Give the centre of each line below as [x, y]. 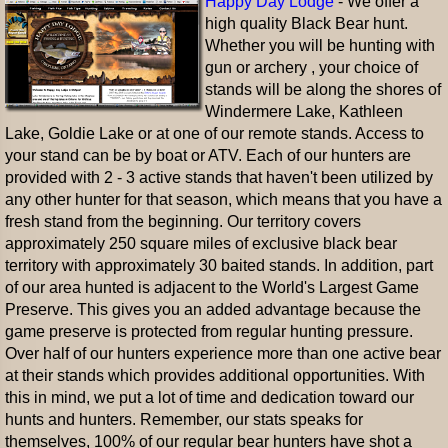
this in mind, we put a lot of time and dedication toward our [209, 397]
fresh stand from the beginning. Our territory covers [183, 221]
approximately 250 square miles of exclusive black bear [201, 243]
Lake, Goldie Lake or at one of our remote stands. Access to [214, 133]
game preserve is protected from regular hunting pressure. [209, 331]
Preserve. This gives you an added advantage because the [213, 309]
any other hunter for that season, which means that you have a [223, 199]
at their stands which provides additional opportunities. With [215, 375]
